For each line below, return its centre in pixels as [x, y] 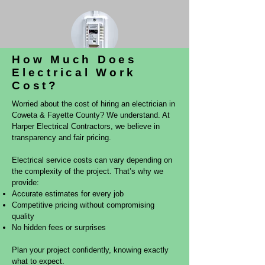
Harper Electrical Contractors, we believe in [86, 126]
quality [23, 216]
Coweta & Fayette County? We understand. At [91, 115]
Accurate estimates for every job [68, 194]
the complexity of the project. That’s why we [88, 171]
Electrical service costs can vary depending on [92, 160]
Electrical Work [74, 72]
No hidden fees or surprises [59, 227]
